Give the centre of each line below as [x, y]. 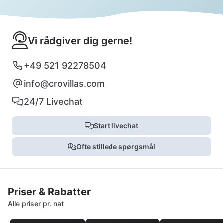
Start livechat [116, 125]
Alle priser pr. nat [36, 203]
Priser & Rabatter [49, 191]
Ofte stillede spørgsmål [116, 146]
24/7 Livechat [53, 101]
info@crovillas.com [64, 83]
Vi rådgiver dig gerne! [80, 41]
